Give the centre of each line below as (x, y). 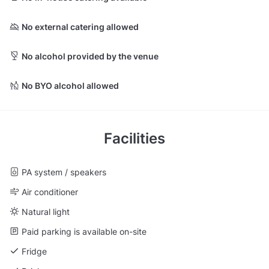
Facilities (134, 138)
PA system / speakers (64, 172)
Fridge (34, 251)
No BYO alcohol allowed (70, 85)
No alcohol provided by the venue (90, 56)
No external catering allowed (80, 26)
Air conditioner (50, 192)
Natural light (46, 211)
